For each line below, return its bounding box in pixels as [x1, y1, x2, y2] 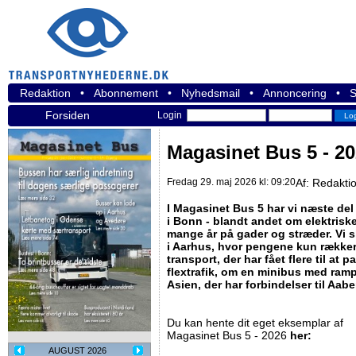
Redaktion [20, 87, 71, 99]
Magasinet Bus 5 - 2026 [167, 329, 290, 342]
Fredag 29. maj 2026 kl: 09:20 [167, 176, 296, 188]
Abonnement [94, 87, 158, 99]
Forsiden [45, 109, 90, 122]
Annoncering [263, 87, 327, 99]
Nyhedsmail [181, 87, 240, 99]
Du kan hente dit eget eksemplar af [167, 316, 343, 330]
